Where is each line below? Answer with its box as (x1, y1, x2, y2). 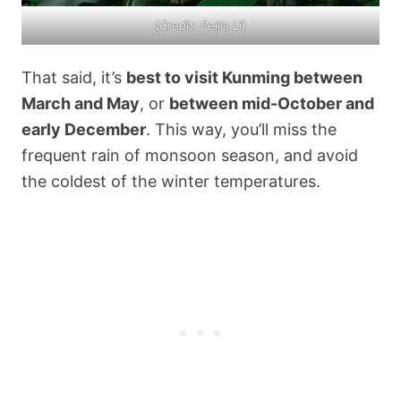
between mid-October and (169, 93, 374, 113)
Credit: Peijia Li (159, 18, 242, 32)
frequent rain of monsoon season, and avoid (21, 145, 358, 165)
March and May (21, 93, 140, 113)
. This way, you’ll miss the (146, 119, 337, 139)
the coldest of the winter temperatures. (21, 171, 320, 191)
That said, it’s (21, 67, 126, 87)
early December (21, 119, 146, 139)
